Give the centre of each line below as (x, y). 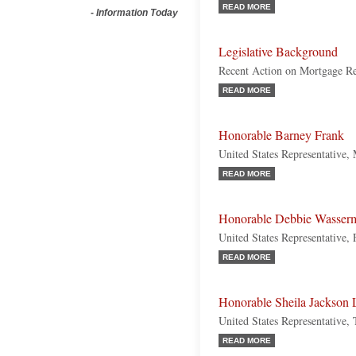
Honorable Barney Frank (281, 135)
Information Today (137, 13)
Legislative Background (278, 52)
